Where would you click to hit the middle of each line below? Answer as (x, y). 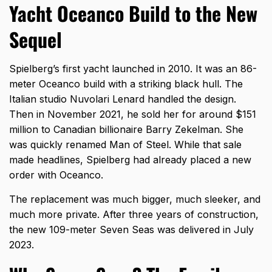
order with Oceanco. (56, 175)
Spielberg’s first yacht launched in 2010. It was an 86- (133, 69)
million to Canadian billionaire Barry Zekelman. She (126, 130)
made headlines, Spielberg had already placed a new (130, 160)
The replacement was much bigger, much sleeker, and (135, 199)
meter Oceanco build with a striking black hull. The (126, 84)
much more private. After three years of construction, (134, 215)
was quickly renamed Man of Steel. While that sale (125, 145)
